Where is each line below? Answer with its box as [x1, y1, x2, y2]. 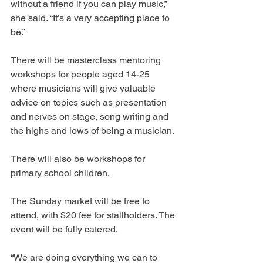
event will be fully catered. [11, 223, 118, 235]
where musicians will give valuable [11, 82, 158, 94]
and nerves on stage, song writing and [11, 110, 171, 122]
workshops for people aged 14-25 [11, 68, 152, 80]
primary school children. [11, 167, 110, 178]
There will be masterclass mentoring [11, 54, 163, 66]
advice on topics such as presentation [11, 96, 169, 108]
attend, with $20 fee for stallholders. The [11, 209, 177, 221]
